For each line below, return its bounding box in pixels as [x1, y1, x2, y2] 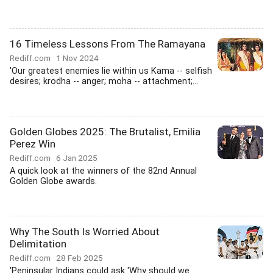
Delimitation [10, 238, 66, 250]
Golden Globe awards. [10, 176, 97, 186]
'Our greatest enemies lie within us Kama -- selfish [10, 66, 212, 76]
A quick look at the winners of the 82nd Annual [10, 166, 197, 176]
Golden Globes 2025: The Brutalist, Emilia [10, 126, 200, 138]
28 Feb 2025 [56, 253, 103, 263]
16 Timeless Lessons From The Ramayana [10, 38, 205, 50]
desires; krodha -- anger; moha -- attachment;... [10, 76, 198, 87]
